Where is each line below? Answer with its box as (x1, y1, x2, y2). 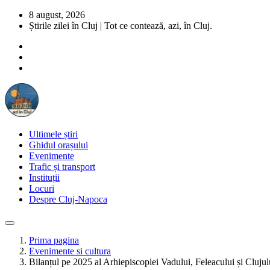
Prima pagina (29, 235, 79, 245)
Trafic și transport (29, 162, 95, 172)
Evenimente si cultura (29, 246, 111, 256)
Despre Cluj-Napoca (29, 194, 107, 204)
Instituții (29, 172, 60, 183)
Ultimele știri (29, 129, 78, 139)
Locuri (29, 183, 54, 193)
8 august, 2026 (29, 10, 85, 20)
